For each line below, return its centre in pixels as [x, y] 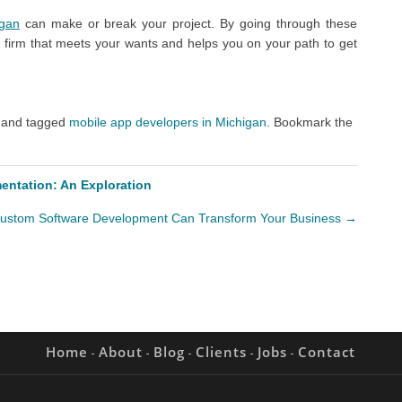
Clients [221, 351]
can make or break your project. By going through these [188, 23]
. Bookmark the [310, 122]
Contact [326, 351]
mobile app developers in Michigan [168, 122]
